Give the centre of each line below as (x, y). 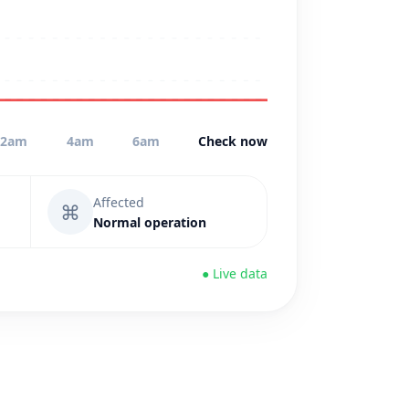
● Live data (235, 273)
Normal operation (150, 222)
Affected (119, 202)
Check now (232, 141)
